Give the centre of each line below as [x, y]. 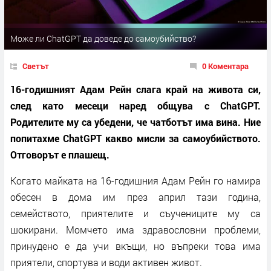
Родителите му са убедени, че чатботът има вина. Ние [135, 122]
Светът [36, 66]
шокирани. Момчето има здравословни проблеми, [135, 229]
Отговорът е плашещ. [60, 154]
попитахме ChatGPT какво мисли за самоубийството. [135, 138]
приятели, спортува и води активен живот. [106, 262]
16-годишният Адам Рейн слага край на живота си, [135, 89]
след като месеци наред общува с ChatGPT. [135, 105]
